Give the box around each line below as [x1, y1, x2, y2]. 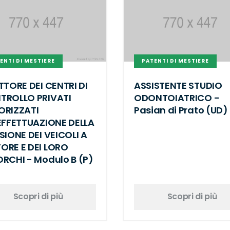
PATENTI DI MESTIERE [142, 57, 209, 65]
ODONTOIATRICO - [134, 91, 220, 104]
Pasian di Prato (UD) [134, 103, 228, 117]
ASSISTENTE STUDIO [134, 79, 222, 92]
